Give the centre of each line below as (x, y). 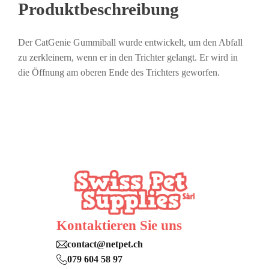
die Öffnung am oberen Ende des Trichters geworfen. (119, 72)
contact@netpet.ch (105, 244)
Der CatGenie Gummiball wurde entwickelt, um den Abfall (130, 42)
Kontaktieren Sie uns (119, 226)
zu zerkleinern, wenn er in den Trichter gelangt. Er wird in (128, 57)
